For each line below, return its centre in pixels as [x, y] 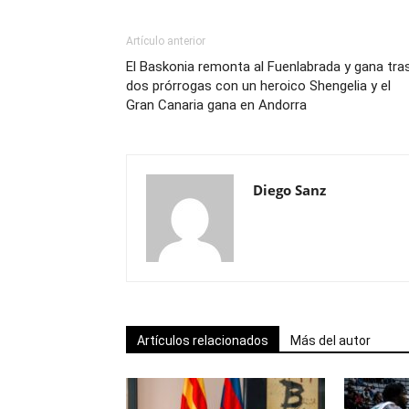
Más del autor [330, 340]
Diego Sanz [289, 189]
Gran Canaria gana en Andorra [216, 105]
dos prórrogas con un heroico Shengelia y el [258, 85]
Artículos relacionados [203, 340]
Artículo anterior [166, 41]
